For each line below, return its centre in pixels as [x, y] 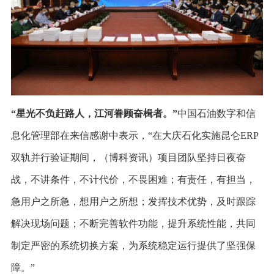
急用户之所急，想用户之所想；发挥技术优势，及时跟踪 [133, 201]
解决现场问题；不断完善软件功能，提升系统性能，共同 [133, 223]
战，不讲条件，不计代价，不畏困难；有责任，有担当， [133, 179]
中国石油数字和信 [216, 113]
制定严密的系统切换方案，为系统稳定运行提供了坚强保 [133, 245]
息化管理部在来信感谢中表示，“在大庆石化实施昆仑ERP [135, 135]
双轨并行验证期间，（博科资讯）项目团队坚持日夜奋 [128, 157]
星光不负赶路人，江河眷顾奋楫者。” [96, 113]
